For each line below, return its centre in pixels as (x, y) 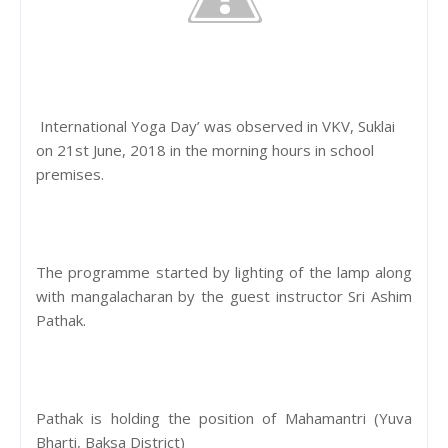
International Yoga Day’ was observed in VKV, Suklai (215, 125)
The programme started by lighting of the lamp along (224, 271)
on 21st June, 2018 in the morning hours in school (205, 149)
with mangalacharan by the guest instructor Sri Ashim (224, 295)
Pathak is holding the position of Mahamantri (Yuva (224, 417)
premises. (72, 173)
